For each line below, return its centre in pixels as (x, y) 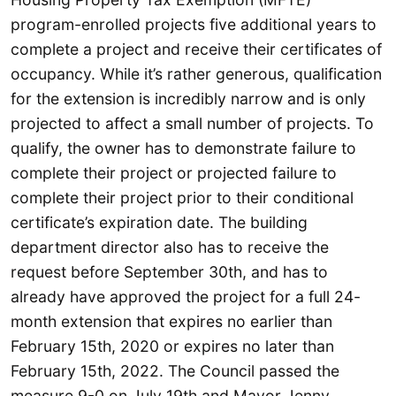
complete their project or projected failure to (174, 173)
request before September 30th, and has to (169, 272)
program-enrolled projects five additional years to (194, 25)
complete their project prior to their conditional (182, 198)
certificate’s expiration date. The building (159, 223)
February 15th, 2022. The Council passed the (175, 371)
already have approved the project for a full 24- (186, 297)
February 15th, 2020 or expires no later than (172, 346)
